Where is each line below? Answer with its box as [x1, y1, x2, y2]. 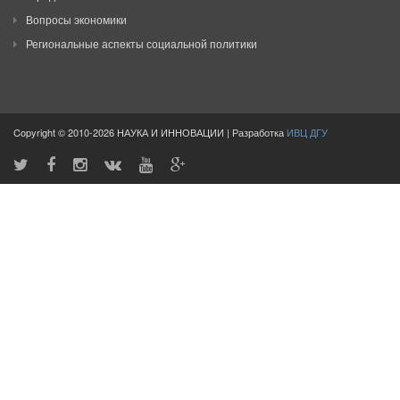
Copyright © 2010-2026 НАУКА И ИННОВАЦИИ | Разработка [13, 125, 287, 140]
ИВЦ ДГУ [287, 125, 328, 140]
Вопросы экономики [26, 12, 127, 28]
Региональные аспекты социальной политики [26, 36, 257, 52]
